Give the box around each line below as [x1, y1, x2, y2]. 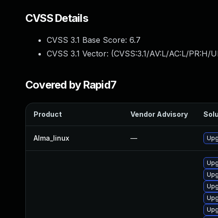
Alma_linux [34, 134, 69, 142]
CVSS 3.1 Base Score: [47, 35, 129, 45]
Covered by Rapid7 [25, 78, 117, 91]
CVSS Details [25, 12, 88, 24]
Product [34, 110, 62, 118]
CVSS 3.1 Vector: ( [47, 49, 114, 58]
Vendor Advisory [130, 110, 188, 118]
